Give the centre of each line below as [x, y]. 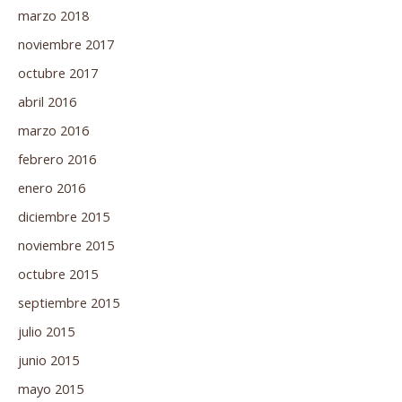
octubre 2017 [58, 73]
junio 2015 [48, 359]
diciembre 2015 [64, 216]
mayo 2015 [51, 388]
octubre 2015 [58, 273]
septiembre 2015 [69, 302]
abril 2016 [47, 102]
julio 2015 [46, 331]
